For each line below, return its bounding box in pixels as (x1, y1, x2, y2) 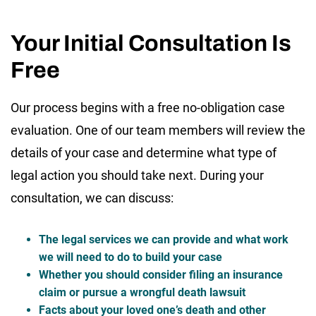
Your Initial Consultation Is (11, 30, 291, 56)
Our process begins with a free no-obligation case (11, 99, 285, 115)
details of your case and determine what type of (11, 145, 276, 160)
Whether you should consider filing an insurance (39, 267, 283, 281)
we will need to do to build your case (39, 250, 222, 264)
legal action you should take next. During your (11, 167, 264, 183)
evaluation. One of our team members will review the (11, 122, 305, 138)
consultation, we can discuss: (11, 190, 174, 205)
